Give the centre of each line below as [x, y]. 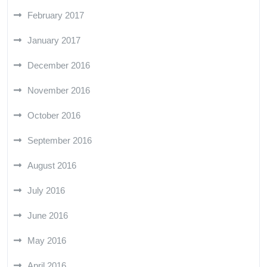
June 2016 [48, 215]
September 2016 [60, 140]
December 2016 [59, 65]
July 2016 [46, 190]
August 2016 [52, 165]
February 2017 [56, 15]
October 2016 [54, 115]
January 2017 [54, 40]
